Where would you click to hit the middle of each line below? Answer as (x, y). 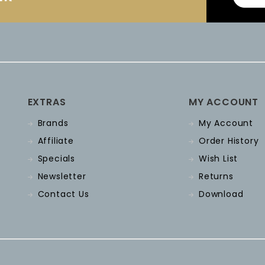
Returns (216, 176)
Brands (53, 123)
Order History (229, 141)
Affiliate (56, 141)
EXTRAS (47, 102)
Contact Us (63, 194)
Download (221, 194)
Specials (56, 159)
